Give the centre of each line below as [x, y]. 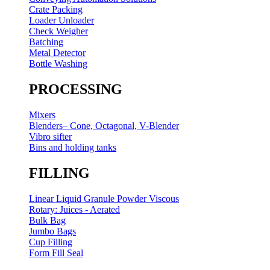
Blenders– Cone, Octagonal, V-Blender [104, 126]
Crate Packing [56, 10]
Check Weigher [58, 31]
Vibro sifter [50, 137]
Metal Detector [57, 53]
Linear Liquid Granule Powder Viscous [104, 199]
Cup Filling [51, 242]
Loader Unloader [61, 20]
